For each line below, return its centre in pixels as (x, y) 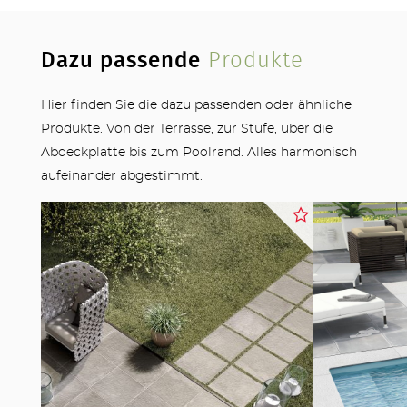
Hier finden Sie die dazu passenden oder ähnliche (196, 106)
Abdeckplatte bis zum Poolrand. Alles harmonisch (199, 153)
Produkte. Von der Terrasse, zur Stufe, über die (186, 129)
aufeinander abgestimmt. (121, 177)
